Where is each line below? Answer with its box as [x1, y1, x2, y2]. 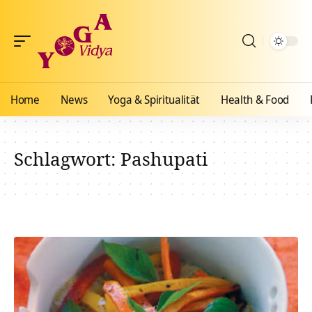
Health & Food [221, 92, 289, 107]
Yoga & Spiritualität [108, 92, 201, 107]
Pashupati [120, 146, 208, 171]
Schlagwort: [14, 146, 120, 171]
